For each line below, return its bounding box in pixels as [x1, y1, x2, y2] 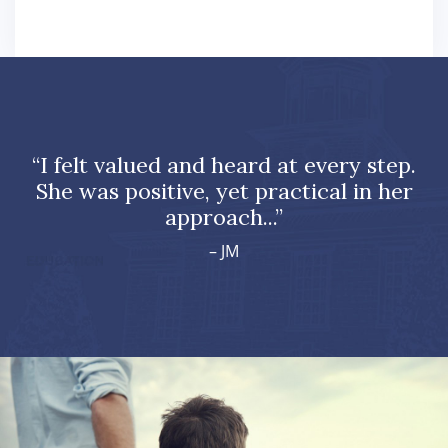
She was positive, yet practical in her [35, 176, 413, 205]
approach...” [165, 202, 283, 231]
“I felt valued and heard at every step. [32, 150, 416, 179]
